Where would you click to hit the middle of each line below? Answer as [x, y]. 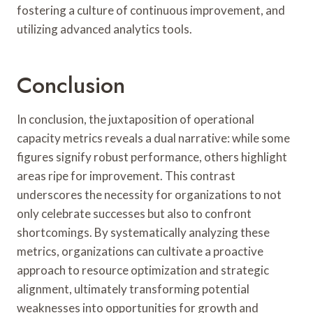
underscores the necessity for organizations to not [149, 194]
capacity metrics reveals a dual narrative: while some [153, 138]
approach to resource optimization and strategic [143, 270]
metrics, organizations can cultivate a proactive [140, 251]
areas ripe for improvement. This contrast [126, 175]
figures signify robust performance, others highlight [152, 156]
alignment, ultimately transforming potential [133, 289]
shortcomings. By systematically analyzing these [143, 232]
